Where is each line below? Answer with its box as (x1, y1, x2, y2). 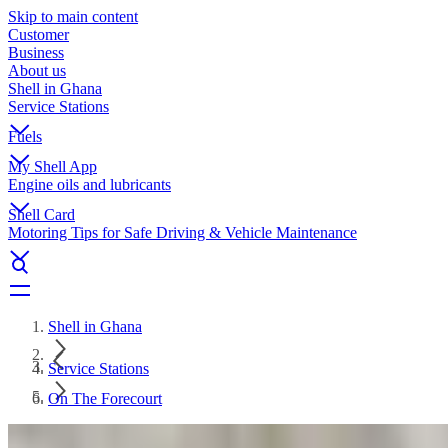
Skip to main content (8, 8, 138, 25)
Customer (8, 26, 69, 43)
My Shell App (8, 158, 97, 175)
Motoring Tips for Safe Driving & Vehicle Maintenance (8, 224, 357, 241)
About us (8, 62, 66, 79)
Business (8, 44, 64, 61)
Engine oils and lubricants (8, 176, 171, 193)
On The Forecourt (48, 390, 162, 407)
